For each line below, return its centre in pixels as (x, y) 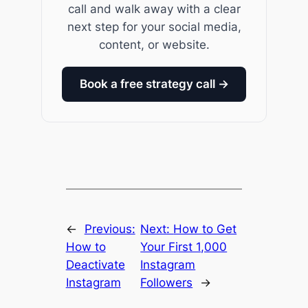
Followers (167, 283)
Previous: (110, 229)
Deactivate (95, 265)
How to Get (205, 229)
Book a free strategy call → (154, 84)
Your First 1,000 (184, 247)
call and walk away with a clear (154, 9)
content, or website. (154, 45)
